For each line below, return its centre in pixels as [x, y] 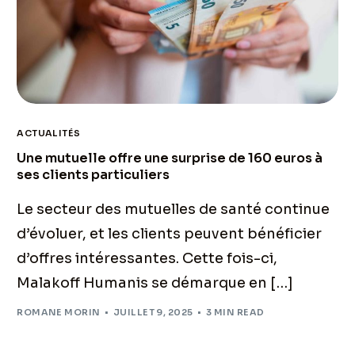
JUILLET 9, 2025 [153, 313]
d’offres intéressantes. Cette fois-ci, [147, 258]
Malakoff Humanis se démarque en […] [155, 282]
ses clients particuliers [94, 174]
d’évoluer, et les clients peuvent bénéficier [170, 233]
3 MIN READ [235, 313]
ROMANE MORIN [59, 313]
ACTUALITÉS [49, 133]
